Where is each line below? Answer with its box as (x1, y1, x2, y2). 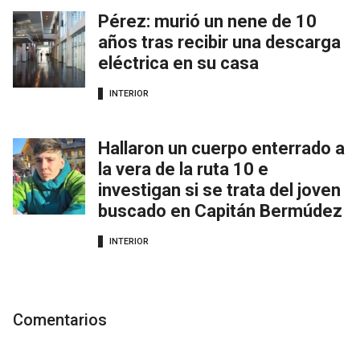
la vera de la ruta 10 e (98, 159, 268, 180)
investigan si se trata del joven (98, 180, 341, 201)
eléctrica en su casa (98, 53, 259, 74)
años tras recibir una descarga (98, 32, 341, 53)
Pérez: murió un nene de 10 (98, 11, 317, 32)
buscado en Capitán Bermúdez (98, 201, 342, 222)
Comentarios (13, 310, 107, 330)
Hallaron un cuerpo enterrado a (98, 138, 345, 159)
